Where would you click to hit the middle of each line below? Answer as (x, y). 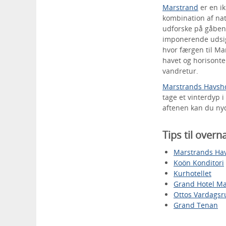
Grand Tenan (196, 205)
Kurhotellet (192, 173)
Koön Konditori (199, 163)
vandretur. (182, 71)
